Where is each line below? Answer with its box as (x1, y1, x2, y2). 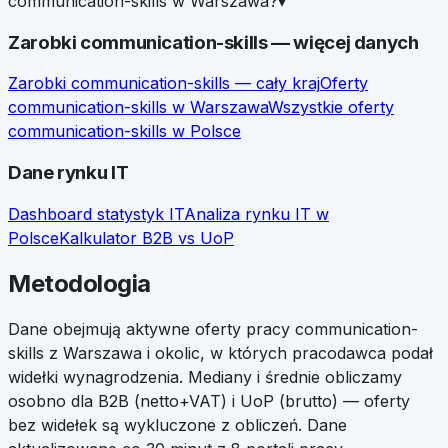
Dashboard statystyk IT (8, 203, 184, 224)
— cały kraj (230, 73, 320, 94)
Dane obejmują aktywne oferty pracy (8, 318, 295, 339)
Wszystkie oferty (268, 97, 394, 118)
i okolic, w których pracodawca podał (142, 342, 433, 363)
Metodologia (8, 268, 151, 298)
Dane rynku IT (8, 161, 129, 185)
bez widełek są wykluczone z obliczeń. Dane (8, 414, 347, 435)
